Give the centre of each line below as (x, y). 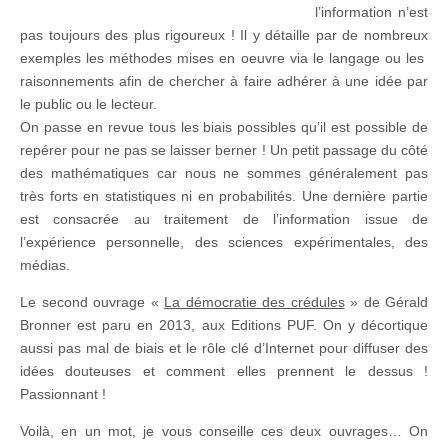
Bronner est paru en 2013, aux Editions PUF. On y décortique (224, 324)
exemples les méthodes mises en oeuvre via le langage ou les (224, 57)
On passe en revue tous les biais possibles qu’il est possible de (224, 126)
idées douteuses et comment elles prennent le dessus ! (224, 370)
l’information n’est (371, 11)
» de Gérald (386, 301)
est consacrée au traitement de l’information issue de (224, 218)
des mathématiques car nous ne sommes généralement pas (224, 172)
